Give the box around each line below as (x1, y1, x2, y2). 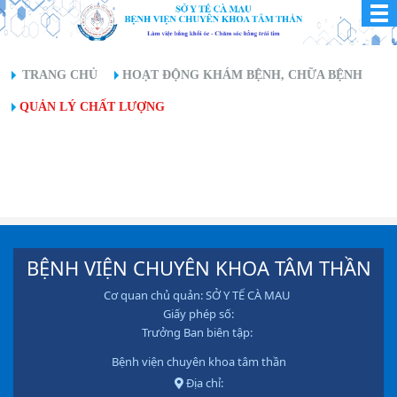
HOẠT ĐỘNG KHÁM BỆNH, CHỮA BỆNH (122, 68, 362, 82)
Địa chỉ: (183, 375, 223, 391)
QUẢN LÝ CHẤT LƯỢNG (19, 100, 165, 113)
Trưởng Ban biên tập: (142, 324, 255, 340)
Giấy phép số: (163, 306, 234, 322)
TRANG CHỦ (22, 68, 97, 82)
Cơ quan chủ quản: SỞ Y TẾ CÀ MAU (104, 287, 293, 303)
